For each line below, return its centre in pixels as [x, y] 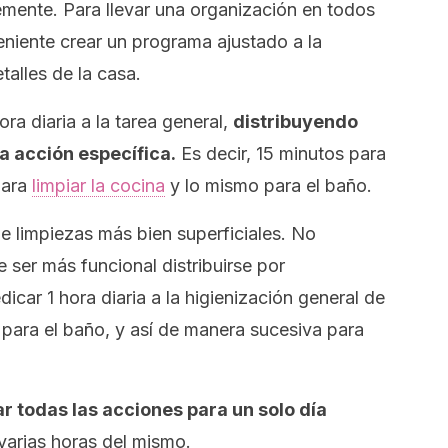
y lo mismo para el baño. [268, 185]
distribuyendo [295, 121]
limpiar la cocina [98, 185]
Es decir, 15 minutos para [281, 153]
